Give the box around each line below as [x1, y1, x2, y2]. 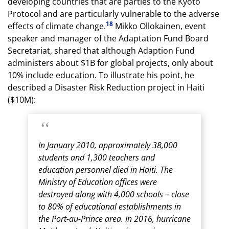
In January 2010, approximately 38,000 [38, 140, 177, 151]
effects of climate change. [8, 20, 106, 32]
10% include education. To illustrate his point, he [8, 70, 194, 81]
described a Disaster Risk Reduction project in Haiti [8, 82, 204, 93]
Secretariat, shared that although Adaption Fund [8, 45, 195, 56]
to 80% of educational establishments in [38, 201, 181, 212]
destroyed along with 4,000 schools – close [38, 189, 189, 200]
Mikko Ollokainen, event [113, 20, 206, 32]
